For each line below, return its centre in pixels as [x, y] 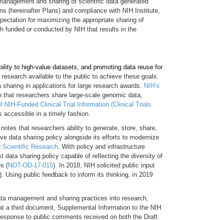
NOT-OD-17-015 [30, 165]
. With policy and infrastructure [101, 147]
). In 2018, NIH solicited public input [104, 165]
